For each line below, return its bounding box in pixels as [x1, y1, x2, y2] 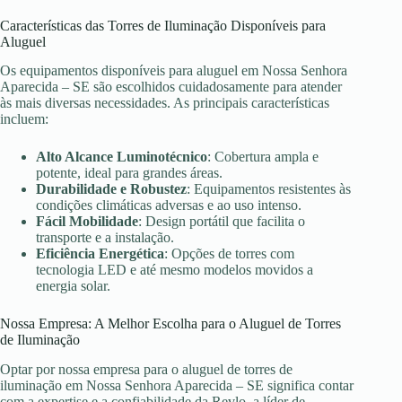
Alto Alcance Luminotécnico [36, 149, 207, 165]
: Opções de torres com [164, 246, 294, 262]
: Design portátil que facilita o [138, 214, 305, 230]
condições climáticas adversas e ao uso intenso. [36, 197, 301, 214]
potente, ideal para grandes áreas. [36, 165, 223, 181]
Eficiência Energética [36, 246, 164, 262]
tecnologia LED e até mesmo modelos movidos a [36, 262, 313, 278]
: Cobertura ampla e [207, 149, 319, 165]
